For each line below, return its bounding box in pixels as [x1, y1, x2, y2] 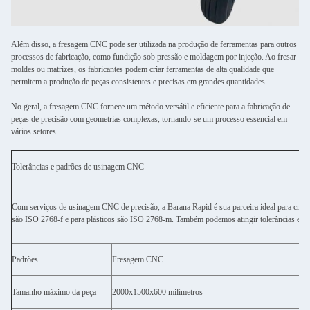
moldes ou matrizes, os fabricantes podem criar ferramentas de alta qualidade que [11, 64, 274, 74]
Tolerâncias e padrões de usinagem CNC [12, 162, 144, 172]
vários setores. [11, 127, 58, 136]
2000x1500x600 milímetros [112, 287, 203, 297]
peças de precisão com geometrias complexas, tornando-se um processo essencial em [11, 114, 287, 124]
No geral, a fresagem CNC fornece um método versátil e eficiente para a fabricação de [11, 102, 290, 111]
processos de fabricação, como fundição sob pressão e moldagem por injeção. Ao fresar [11, 52, 296, 62]
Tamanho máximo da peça [12, 287, 96, 297]
